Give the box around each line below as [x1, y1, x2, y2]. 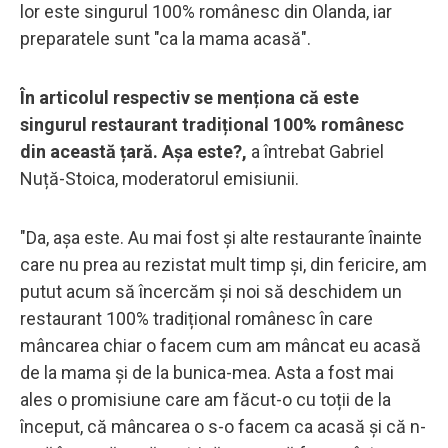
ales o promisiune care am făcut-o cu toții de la [20, 388, 391, 410]
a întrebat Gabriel [251, 140, 384, 162]
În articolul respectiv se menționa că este [20, 86, 359, 108]
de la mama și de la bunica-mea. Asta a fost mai [20, 361, 394, 383]
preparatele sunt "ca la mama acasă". [20, 27, 315, 49]
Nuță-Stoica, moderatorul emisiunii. [20, 167, 299, 189]
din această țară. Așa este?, [20, 140, 251, 162]
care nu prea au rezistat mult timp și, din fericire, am [20, 253, 427, 275]
